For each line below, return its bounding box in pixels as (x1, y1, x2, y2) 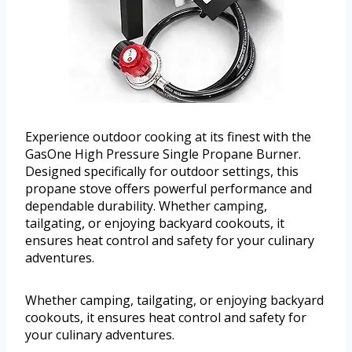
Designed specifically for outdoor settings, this (25, 163, 299, 181)
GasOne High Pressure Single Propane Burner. (25, 145, 301, 163)
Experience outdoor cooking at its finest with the (25, 128, 311, 146)
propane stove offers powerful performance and (25, 180, 312, 198)
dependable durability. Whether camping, (25, 197, 267, 215)
